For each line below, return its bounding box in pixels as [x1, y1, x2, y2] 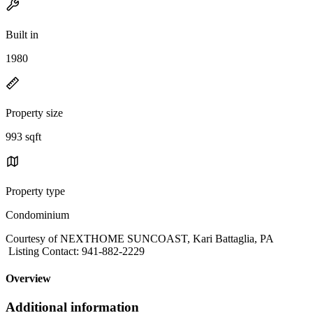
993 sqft [6, 130, 41, 143]
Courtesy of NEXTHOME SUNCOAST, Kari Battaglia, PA [6, 232, 273, 245]
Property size [6, 106, 63, 119]
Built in [6, 28, 38, 41]
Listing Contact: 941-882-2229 [6, 245, 145, 257]
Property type [6, 184, 65, 197]
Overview [6, 272, 51, 285]
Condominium [6, 208, 69, 221]
